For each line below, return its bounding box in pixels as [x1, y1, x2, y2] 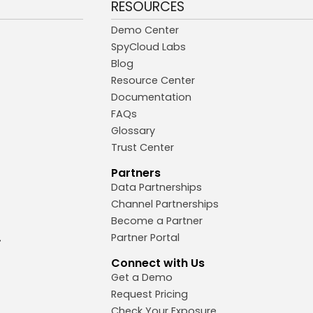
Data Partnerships [110, 180, 202, 195]
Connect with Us [110, 255, 205, 272]
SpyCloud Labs [110, 40, 186, 54]
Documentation [110, 90, 191, 105]
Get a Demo [110, 270, 173, 285]
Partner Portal [110, 231, 180, 245]
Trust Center [110, 140, 174, 155]
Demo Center [110, 23, 179, 38]
